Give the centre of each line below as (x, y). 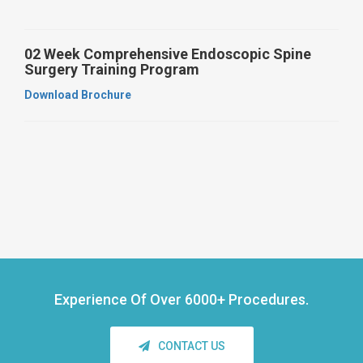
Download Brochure (78, 94)
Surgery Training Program (112, 69)
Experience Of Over (120, 299)
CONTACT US (191, 346)
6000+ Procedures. (247, 299)
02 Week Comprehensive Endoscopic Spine (168, 53)
